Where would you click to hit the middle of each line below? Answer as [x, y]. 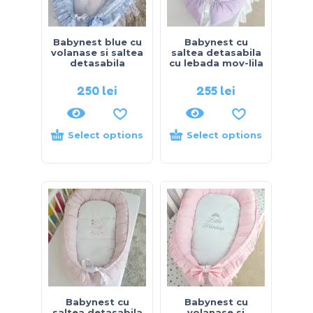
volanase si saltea [97, 53]
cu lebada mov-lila [216, 63]
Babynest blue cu [97, 42]
